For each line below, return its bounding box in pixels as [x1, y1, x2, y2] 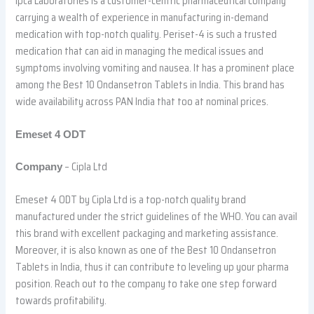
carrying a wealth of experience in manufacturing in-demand [15, 8, 269, 25]
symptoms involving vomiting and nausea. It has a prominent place [15, 59, 295, 76]
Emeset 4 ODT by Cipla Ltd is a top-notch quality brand [15, 191, 247, 208]
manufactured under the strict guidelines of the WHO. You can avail [15, 208, 298, 225]
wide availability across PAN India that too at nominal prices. [15, 93, 269, 109]
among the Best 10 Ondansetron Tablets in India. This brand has [15, 76, 285, 93]
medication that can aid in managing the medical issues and [15, 42, 264, 59]
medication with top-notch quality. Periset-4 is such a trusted [15, 25, 278, 42]
